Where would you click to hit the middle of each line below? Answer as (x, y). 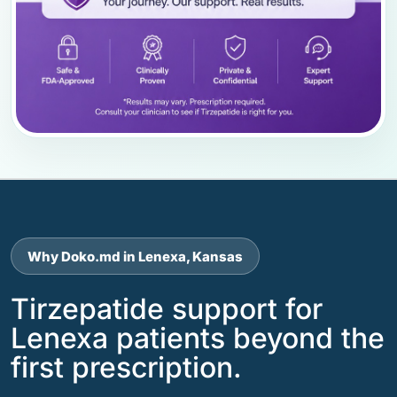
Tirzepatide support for (167, 309)
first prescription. (126, 367)
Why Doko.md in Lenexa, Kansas (135, 256)
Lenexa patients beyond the (198, 338)
